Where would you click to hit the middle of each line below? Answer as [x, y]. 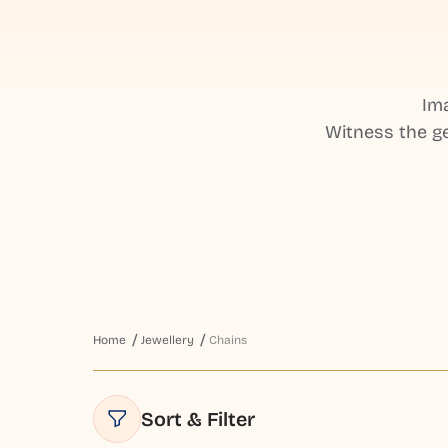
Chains [228, 340]
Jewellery [168, 340]
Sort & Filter [198, 419]
